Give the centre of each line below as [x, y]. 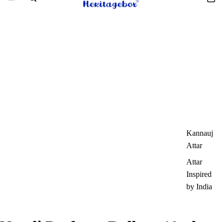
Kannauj [200, 133]
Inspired [199, 174]
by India [199, 187]
